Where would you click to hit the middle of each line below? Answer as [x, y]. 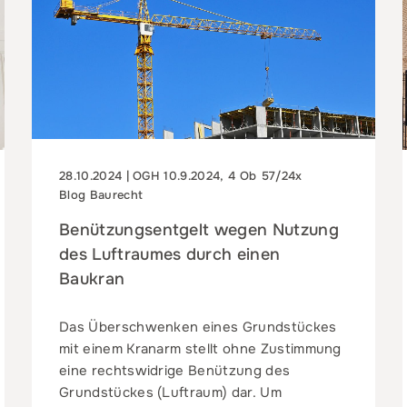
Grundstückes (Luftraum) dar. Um [170, 393]
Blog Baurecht [101, 195]
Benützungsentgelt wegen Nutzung [199, 230]
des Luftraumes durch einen [169, 255]
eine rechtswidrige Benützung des [174, 371]
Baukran [92, 279]
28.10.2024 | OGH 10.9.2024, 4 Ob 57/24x [180, 176]
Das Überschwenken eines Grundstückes [198, 328]
